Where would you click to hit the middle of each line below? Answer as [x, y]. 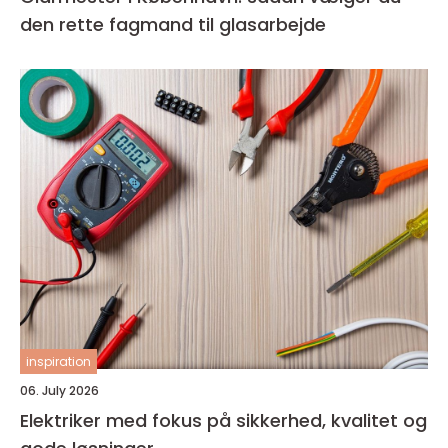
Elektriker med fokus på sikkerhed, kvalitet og [223, 420]
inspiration [58, 361]
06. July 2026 [59, 390]
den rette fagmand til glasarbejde [173, 24]
